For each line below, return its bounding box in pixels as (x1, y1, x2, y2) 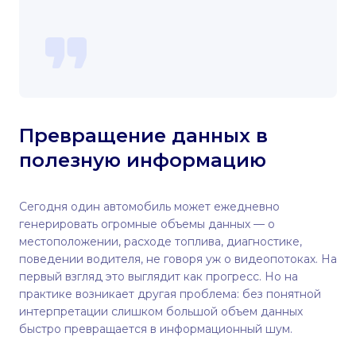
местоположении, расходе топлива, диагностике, (19, 234, 302, 249)
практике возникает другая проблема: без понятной (19, 287, 321, 301)
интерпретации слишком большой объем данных (19, 304, 303, 319)
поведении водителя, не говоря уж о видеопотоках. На (19, 252, 337, 266)
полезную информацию (19, 149, 266, 172)
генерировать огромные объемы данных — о (19, 217, 275, 231)
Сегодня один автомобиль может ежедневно (19, 199, 280, 214)
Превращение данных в (19, 124, 268, 147)
